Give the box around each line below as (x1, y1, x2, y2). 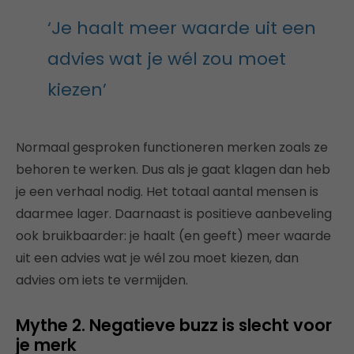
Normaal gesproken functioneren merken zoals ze (16, 138, 328, 156)
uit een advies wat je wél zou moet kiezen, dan (16, 249, 299, 267)
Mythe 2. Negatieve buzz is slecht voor (16, 314, 332, 337)
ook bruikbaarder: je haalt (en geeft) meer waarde (16, 227, 331, 245)
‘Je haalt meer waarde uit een (47, 16, 316, 40)
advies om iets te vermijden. (16, 271, 188, 289)
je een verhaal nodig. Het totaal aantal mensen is (16, 183, 318, 201)
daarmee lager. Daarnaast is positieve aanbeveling (16, 205, 332, 223)
